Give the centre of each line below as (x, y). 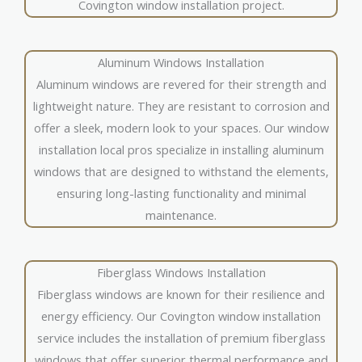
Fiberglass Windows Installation (181, 273)
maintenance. (181, 215)
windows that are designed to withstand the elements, (181, 172)
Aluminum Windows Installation (181, 63)
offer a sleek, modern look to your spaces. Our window (181, 128)
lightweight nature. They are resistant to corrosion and (181, 106)
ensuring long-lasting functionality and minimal (181, 194)
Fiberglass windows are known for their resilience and (181, 295)
